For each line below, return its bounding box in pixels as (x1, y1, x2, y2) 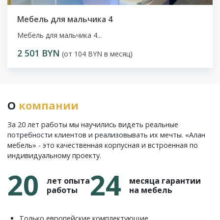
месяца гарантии (129, 175, 201, 186)
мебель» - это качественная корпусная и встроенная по (7, 140, 198, 150)
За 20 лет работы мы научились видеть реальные (7, 119, 178, 129)
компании (19, 97, 79, 112)
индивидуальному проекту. (7, 150, 101, 160)
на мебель (129, 184, 172, 195)
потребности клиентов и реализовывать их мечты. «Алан (7, 130, 205, 139)
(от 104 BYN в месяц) (60, 49, 133, 59)
